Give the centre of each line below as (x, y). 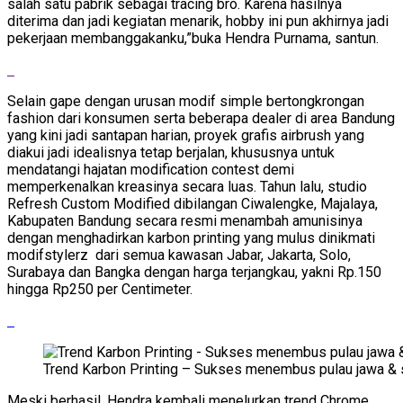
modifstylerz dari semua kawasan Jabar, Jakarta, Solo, (179, 255)
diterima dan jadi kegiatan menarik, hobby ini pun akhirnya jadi (198, 21)
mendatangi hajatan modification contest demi (151, 169)
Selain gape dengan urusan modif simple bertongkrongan (186, 101)
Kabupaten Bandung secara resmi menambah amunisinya (185, 220)
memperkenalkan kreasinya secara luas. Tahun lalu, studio (187, 186)
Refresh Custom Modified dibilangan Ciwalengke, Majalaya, (193, 203)
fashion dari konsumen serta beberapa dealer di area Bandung (201, 118)
